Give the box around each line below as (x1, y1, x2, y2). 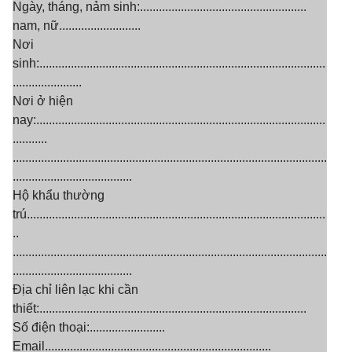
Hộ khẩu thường (13, 189, 104, 202)
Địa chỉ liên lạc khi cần (13, 283, 138, 296)
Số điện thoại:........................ (13, 321, 165, 334)
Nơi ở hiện (13, 94, 73, 108)
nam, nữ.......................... (13, 19, 141, 32)
